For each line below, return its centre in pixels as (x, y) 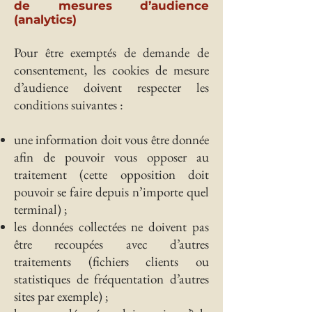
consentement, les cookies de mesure (111, 70)
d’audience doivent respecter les (111, 87)
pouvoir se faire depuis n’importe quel (111, 192)
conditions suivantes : (69, 105)
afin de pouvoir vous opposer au (111, 157)
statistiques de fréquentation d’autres (111, 279)
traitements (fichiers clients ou (111, 262)
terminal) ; (40, 209)
